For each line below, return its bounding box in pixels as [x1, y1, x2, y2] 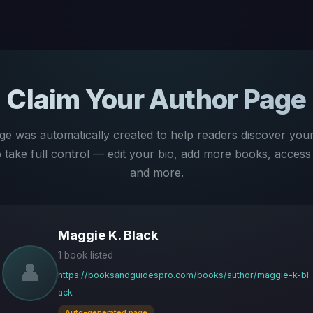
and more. [129, 166, 184, 180]
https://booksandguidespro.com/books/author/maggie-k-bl [58, 270, 309, 280]
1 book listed [58, 249, 113, 261]
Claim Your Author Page [6, 83, 307, 115]
